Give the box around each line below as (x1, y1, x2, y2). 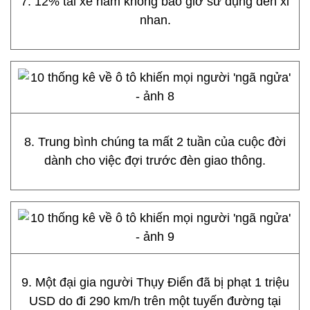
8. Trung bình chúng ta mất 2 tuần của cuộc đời (24, 135, 286, 149)
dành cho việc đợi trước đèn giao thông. (44, 154, 266, 167)
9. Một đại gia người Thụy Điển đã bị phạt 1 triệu (21, 275, 289, 289)
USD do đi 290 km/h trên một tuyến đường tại (29, 294, 281, 308)
